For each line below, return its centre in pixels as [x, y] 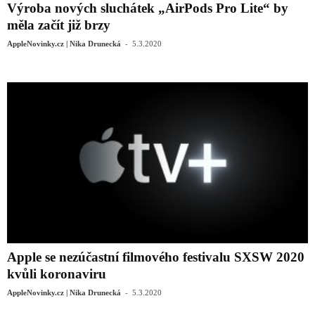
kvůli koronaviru [57, 274]
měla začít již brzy [59, 25]
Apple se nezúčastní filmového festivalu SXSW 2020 [156, 257]
